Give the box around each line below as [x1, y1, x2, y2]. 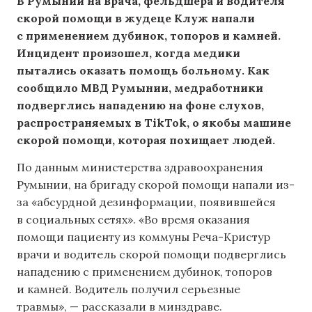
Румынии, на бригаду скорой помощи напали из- [17, 178, 295, 192]
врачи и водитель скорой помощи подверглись [17, 247, 286, 262]
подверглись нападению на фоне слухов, [17, 97, 264, 112]
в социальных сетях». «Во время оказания [17, 212, 250, 227]
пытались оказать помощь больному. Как [17, 63, 270, 77]
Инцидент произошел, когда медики [17, 45, 240, 60]
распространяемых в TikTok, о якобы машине [17, 115, 291, 130]
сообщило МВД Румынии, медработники [17, 80, 263, 95]
